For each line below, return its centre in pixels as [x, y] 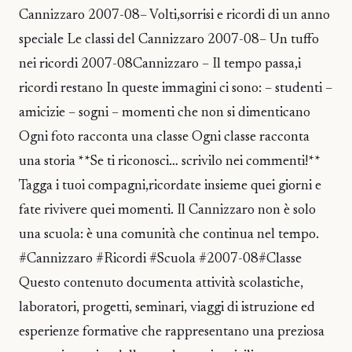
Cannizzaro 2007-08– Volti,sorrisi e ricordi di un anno [174, 16]
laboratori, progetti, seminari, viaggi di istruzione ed [167, 308]
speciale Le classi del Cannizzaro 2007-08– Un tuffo [169, 40]
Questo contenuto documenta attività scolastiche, [161, 284]
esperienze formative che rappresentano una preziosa [172, 333]
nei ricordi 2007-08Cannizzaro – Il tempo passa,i [160, 65]
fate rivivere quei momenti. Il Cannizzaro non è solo [167, 211]
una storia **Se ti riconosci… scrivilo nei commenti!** [169, 162]
